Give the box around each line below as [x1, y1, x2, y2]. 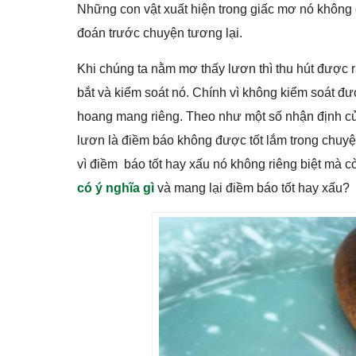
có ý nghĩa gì [77, 181, 154, 195]
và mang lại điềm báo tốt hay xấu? [154, 181, 350, 195]
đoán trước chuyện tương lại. [77, 26, 242, 40]
